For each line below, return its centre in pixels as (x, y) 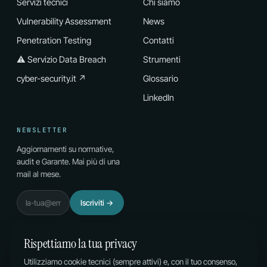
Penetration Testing (54, 40)
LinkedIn (159, 97)
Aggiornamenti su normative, (65, 149)
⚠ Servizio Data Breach (61, 59)
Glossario (161, 78)
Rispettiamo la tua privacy (80, 243)
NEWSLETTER (42, 130)
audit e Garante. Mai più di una (68, 161)
